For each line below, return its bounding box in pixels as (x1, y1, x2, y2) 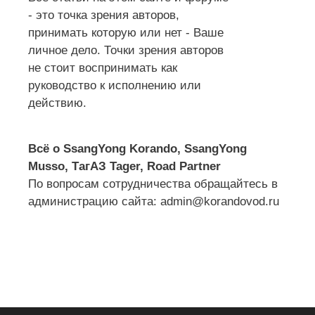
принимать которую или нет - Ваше (28, 26, 224, 40)
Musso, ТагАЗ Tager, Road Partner (28, 160, 221, 174)
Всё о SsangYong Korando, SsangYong (28, 142, 247, 156)
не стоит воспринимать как (28, 61, 177, 75)
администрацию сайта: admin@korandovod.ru (28, 195, 279, 209)
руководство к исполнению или (28, 79, 201, 93)
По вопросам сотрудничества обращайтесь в (28, 177, 278, 191)
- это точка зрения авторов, (28, 8, 179, 22)
